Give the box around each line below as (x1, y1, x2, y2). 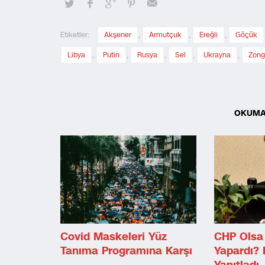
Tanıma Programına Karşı (60, 243, 192, 259)
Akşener (104, 30, 131, 40)
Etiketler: (60, 30, 89, 40)
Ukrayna (203, 50, 231, 60)
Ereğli (199, 30, 218, 40)
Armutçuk (149, 30, 182, 40)
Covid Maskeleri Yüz (60, 229, 167, 245)
